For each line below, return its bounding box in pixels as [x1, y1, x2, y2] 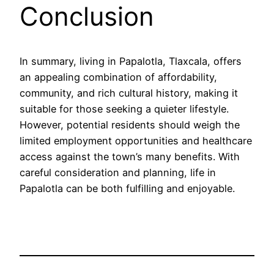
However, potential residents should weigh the [20, 118, 240, 131]
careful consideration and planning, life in [20, 166, 216, 179]
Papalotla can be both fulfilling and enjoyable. [20, 182, 235, 194]
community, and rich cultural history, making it [20, 86, 238, 99]
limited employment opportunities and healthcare [20, 134, 252, 147]
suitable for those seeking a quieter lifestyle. [20, 102, 229, 115]
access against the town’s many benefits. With [20, 150, 240, 163]
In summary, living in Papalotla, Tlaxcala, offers [20, 54, 242, 67]
